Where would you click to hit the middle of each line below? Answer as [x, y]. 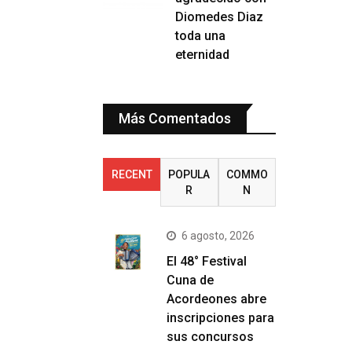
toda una [200, 36]
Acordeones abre [216, 299]
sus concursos [210, 337]
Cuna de [190, 280]
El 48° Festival [207, 261]
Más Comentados [175, 118]
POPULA [189, 174]
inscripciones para [220, 318]
